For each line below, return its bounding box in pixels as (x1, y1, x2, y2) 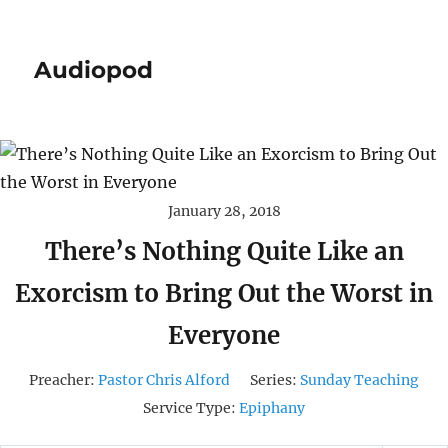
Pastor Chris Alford (98, 371, 230, 389)
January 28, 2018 (167, 202, 281, 220)
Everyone (168, 320, 280, 351)
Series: (250, 371, 297, 389)
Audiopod (34, 56, 154, 84)
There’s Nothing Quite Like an (44, 236, 404, 267)
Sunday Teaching (300, 371, 419, 389)
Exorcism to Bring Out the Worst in (15, 278, 433, 309)
